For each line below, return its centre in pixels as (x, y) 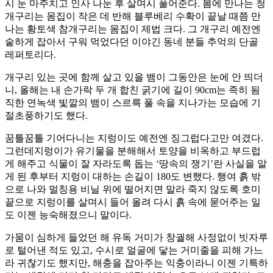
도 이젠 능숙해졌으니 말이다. (68, 215)
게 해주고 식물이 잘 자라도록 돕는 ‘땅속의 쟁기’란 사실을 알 (136, 164)
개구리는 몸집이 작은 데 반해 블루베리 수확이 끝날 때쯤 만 (133, 16)
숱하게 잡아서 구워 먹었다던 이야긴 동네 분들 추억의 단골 (132, 42)
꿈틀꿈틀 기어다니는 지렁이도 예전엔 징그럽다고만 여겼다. (134, 138)
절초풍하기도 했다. (46, 116)
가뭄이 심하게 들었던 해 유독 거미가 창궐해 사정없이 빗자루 (136, 238)
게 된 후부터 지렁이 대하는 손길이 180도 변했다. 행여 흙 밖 (133, 177)
